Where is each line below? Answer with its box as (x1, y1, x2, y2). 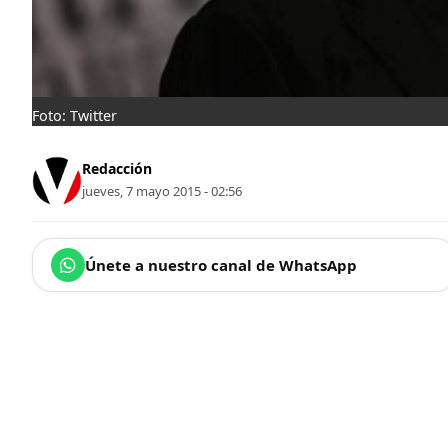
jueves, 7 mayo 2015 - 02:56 (82, 182, 242, 201)
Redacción (82, 159, 152, 179)
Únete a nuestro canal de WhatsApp (85, 254, 357, 275)
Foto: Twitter (32, 105, 117, 125)
